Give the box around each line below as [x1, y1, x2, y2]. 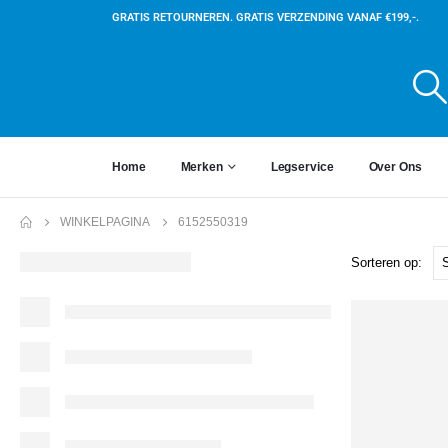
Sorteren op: [351, 254, 422, 270]
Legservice [270, 159, 334, 174]
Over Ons [368, 159, 422, 174]
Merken [180, 159, 223, 174]
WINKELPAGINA [60, 214, 150, 229]
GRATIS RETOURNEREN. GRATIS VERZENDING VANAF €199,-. [112, 10, 419, 24]
